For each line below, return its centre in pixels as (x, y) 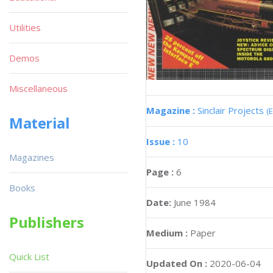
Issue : (162, 141)
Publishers (47, 222)
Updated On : (177, 263)
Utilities (25, 27)
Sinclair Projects (232, 110)
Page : (161, 172)
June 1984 (195, 202)
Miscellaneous (38, 88)
